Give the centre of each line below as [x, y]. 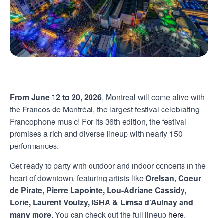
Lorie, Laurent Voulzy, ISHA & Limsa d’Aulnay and [101, 202]
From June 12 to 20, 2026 [56, 97]
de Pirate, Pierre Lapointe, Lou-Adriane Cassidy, [98, 190]
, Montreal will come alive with [153, 97]
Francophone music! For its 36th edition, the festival [98, 121]
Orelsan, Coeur [173, 178]
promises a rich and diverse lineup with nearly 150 [96, 133]
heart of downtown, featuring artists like [78, 178]
